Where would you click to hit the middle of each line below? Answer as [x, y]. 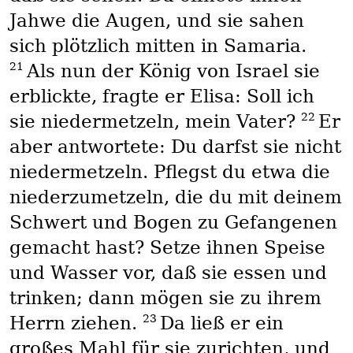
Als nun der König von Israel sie [173, 71]
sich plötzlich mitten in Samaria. [158, 46]
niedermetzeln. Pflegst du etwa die [169, 172]
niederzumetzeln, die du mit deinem [175, 197]
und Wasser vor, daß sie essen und [168, 273]
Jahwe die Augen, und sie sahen [156, 21]
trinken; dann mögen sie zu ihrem [165, 298]
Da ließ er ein [221, 323]
